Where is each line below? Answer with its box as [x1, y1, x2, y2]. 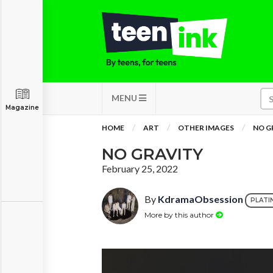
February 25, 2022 [102, 163, 178, 174]
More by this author [144, 210, 216, 219]
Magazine [5, 104, 39, 112]
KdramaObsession [158, 193, 243, 205]
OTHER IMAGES [178, 123, 234, 132]
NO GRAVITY [102, 144, 203, 164]
